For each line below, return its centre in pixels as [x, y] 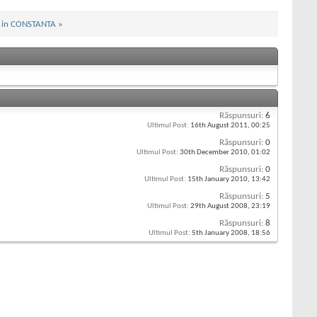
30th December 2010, [215, 153]
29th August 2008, [220, 207]
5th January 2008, [221, 234]
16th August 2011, [220, 126]
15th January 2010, [219, 180]
